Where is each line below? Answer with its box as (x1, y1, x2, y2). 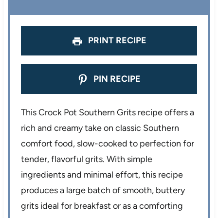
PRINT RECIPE (86, 35, 146, 46)
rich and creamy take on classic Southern (21, 123, 180, 134)
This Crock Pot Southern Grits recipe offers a (21, 107, 195, 118)
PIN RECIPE (91, 73, 141, 85)
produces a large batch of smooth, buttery (21, 185, 185, 196)
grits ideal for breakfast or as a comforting (21, 200, 183, 212)
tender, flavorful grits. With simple (21, 154, 153, 165)
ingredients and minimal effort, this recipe (21, 169, 183, 181)
